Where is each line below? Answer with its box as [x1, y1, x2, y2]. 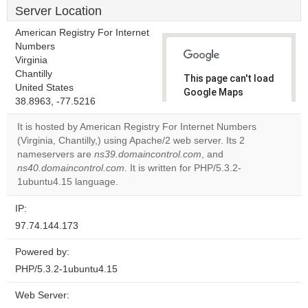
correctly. [184, 100, 228, 111]
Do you [193, 131, 219, 140]
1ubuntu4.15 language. [17, 177, 118, 187]
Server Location [15, 4, 102, 18]
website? [193, 154, 229, 164]
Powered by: [15, 247, 69, 257]
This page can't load [184, 73, 274, 84]
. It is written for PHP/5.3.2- [124, 163, 241, 173]
